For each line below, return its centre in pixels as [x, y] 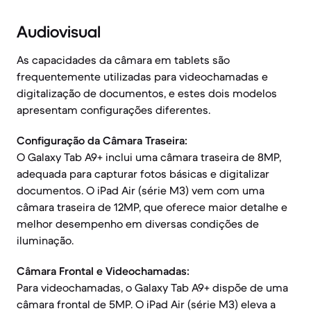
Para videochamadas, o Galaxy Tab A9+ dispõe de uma [152, 287]
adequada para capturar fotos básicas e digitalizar [143, 174]
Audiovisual [59, 32]
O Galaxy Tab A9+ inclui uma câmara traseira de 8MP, [149, 157]
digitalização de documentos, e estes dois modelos [147, 93]
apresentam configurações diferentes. [114, 110]
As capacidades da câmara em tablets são [123, 60]
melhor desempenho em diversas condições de [138, 224]
